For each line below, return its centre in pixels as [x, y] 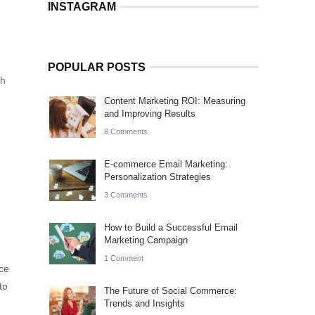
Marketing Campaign [146, 240]
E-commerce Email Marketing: [166, 164]
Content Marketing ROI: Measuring [175, 101]
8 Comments [126, 131]
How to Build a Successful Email [171, 227]
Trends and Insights [144, 303]
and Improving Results [150, 114]
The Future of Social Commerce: [171, 291]
